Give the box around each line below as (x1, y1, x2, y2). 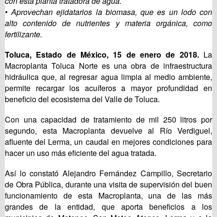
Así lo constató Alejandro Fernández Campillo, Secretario (5, 168, 212, 179)
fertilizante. (5, 29, 42, 40)
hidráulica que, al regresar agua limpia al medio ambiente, (5, 71, 212, 83)
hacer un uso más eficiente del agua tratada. (5, 147, 156, 159)
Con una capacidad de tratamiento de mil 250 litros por (5, 114, 212, 125)
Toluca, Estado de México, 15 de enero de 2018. (5, 49, 199, 61)
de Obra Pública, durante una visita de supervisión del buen (5, 179, 212, 190)
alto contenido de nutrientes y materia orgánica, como (5, 17, 212, 29)
